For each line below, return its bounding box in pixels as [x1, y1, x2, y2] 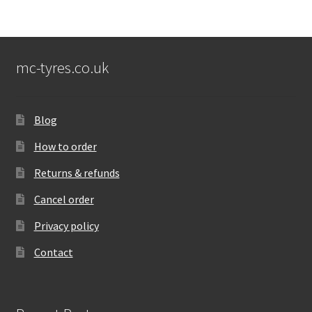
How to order [33, 139, 97, 154]
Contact [33, 245, 73, 260]
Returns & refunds [33, 166, 120, 180]
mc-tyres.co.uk [15, 57, 109, 77]
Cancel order [33, 192, 94, 207]
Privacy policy [33, 219, 99, 233]
